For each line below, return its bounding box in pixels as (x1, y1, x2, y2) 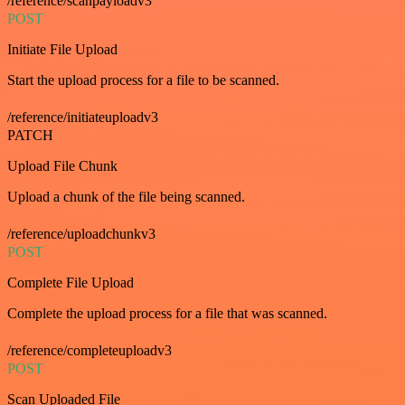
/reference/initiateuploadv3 (7, 108, 158, 125)
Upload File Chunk (7, 157, 118, 174)
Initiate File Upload (7, 41, 118, 57)
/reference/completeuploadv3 (7, 342, 172, 358)
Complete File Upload (7, 274, 134, 290)
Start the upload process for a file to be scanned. (7, 71, 279, 88)
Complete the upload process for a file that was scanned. (7, 305, 327, 321)
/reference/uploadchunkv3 (7, 225, 155, 241)
